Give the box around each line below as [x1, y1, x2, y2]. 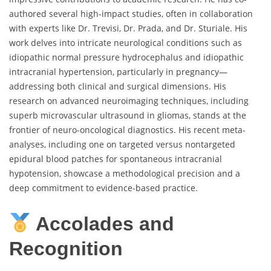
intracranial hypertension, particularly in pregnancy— [9, 66, 227, 78]
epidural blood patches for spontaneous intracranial [9, 153, 222, 165]
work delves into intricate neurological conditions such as [9, 37, 242, 49]
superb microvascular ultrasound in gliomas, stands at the [9, 109, 246, 122]
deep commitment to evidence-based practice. [9, 182, 198, 194]
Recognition [9, 237, 123, 260]
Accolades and [31, 212, 175, 235]
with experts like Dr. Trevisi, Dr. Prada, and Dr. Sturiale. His [9, 22, 247, 34]
